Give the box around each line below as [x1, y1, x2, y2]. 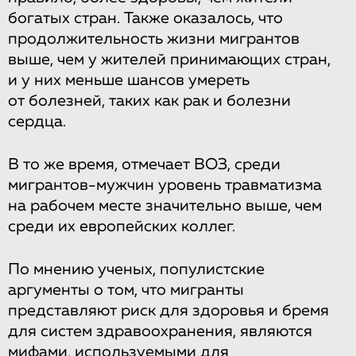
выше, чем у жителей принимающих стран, [8, 51, 331, 68]
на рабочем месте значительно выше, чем [8, 197, 322, 214]
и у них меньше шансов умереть [8, 72, 250, 88]
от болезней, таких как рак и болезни [8, 92, 291, 109]
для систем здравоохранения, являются [8, 323, 312, 339]
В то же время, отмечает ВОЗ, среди [8, 156, 281, 172]
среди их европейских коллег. [8, 218, 235, 234]
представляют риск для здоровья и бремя [8, 302, 329, 319]
